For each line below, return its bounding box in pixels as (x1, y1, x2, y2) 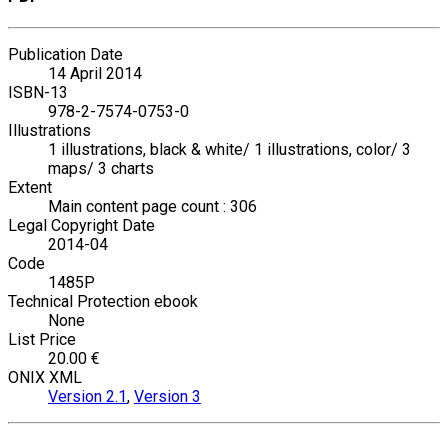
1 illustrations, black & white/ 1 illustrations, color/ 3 (48, 140, 411, 160)
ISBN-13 (8, 83, 68, 103)
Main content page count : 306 (48, 197, 257, 217)
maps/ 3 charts (48, 159, 154, 179)
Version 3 (134, 387, 201, 407)
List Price (8, 330, 76, 350)
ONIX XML (8, 368, 82, 388)
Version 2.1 (48, 387, 127, 407)
